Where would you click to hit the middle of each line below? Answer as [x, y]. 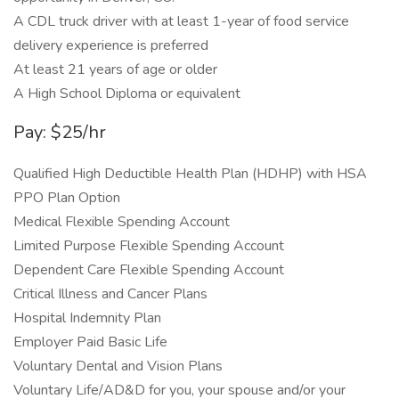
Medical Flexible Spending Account [122, 222]
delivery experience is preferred [111, 45]
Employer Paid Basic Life [90, 342]
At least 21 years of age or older [115, 69]
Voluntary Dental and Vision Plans [118, 366]
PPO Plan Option [67, 198]
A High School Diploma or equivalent [127, 94]
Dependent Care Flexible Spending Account [149, 270]
